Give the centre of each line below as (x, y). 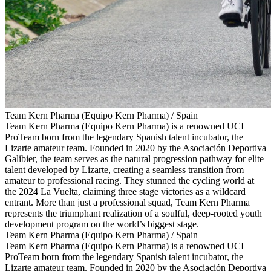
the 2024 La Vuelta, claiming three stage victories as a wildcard (125, 192)
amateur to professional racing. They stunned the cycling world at (129, 181)
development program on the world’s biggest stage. (102, 224)
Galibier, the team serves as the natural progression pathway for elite (134, 159)
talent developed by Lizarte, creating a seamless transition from (124, 170)
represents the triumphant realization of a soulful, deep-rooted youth (133, 214)
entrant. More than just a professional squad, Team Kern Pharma (127, 203)
